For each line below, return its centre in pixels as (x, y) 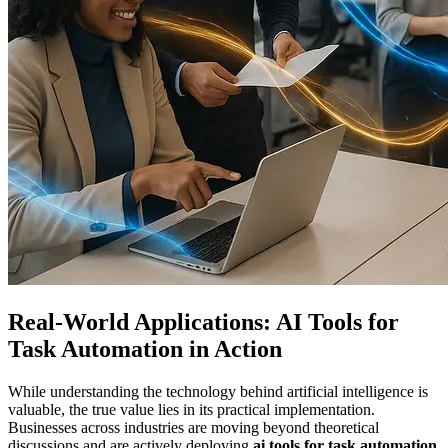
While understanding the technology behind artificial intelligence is (218, 392)
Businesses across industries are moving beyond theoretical (193, 428)
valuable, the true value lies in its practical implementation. (191, 410)
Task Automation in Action (145, 349)
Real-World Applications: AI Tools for (203, 322)
